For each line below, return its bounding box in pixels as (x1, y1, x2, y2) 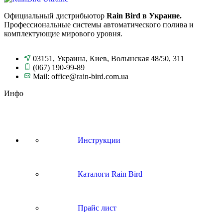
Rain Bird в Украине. (107, 11, 182, 20)
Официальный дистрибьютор (4, 11, 107, 20)
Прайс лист (76, 204, 116, 212)
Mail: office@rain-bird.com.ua (33, 72, 128, 81)
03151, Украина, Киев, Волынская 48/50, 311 (33, 54, 184, 63)
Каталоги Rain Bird (76, 170, 142, 178)
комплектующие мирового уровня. (4, 29, 122, 38)
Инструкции (76, 136, 120, 144)
